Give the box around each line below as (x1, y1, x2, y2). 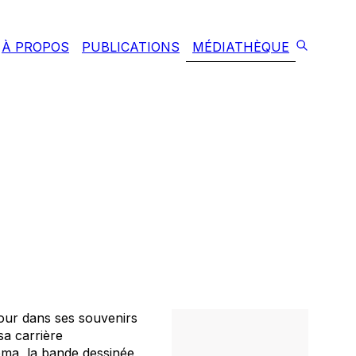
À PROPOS (2, 39, 69, 55)
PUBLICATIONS (82, 39, 180, 55)
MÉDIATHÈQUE (192, 39, 289, 55)
